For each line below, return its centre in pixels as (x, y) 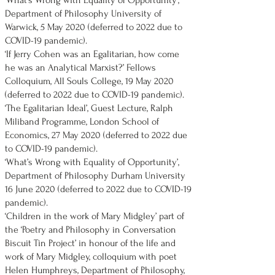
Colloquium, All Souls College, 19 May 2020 (89, 81)
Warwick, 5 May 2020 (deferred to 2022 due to (94, 27)
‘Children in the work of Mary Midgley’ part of (95, 216)
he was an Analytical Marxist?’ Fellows (80, 68)
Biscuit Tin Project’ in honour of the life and (90, 243)
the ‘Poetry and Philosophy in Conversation (91, 230)
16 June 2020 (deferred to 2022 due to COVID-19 (98, 189)
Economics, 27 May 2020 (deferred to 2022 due (96, 135)
